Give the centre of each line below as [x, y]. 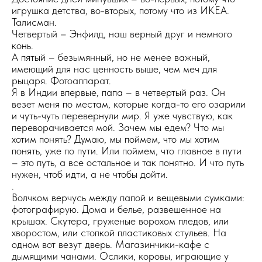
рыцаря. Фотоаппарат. [61, 80]
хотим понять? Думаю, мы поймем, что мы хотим [116, 139]
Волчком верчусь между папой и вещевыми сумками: [128, 197]
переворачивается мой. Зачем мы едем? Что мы [118, 127]
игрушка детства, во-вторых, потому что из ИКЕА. [120, 10]
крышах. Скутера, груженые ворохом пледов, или [120, 221]
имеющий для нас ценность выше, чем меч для [114, 69]
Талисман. [34, 22]
